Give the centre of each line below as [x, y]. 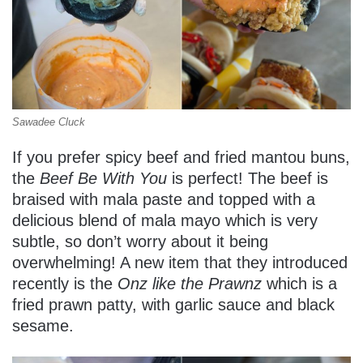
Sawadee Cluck [49, 122]
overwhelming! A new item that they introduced [180, 263]
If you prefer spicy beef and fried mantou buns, [181, 158]
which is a [299, 284]
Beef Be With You [101, 179]
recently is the [65, 284]
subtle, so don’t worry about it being [140, 242]
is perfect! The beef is [248, 179]
